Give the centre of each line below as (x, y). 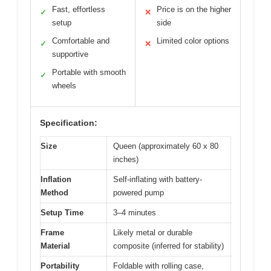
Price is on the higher (194, 10)
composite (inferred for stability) (168, 246)
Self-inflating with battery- (158, 180)
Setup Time (62, 213)
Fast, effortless (79, 10)
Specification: (69, 123)
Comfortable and (81, 41)
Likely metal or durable (153, 233)
